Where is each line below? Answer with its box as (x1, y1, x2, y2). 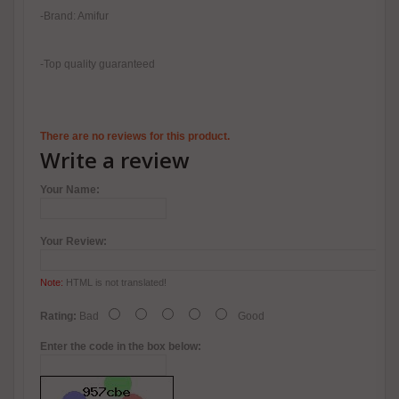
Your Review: (40, 235, 107, 248)
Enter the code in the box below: (40, 340, 201, 354)
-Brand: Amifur (40, 10, 109, 23)
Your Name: (40, 183, 100, 197)
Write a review (40, 145, 190, 175)
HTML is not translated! (63, 277, 167, 289)
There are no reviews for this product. (40, 130, 230, 143)
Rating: (40, 310, 77, 323)
